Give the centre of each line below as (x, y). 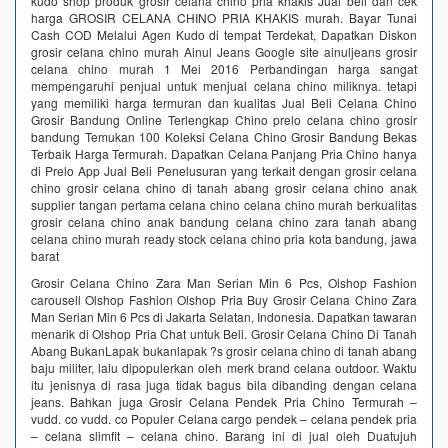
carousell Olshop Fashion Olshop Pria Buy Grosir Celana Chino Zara (224, 299)
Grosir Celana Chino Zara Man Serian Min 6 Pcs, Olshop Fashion (224, 282)
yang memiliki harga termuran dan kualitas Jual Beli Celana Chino (224, 102)
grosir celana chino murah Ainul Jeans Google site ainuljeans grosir (224, 51)
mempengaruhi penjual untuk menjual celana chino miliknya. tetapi (224, 85)
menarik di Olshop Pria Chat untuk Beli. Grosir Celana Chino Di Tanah (224, 333)
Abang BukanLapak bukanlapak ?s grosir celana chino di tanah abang (224, 350)
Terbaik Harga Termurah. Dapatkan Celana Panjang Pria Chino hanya (224, 153)
